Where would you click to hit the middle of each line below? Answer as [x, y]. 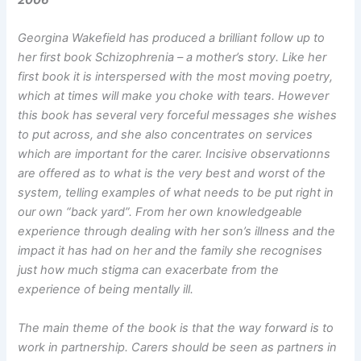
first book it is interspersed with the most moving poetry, [176, 77]
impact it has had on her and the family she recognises [170, 251]
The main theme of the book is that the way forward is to [176, 328]
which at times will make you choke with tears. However [174, 96]
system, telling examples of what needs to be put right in [176, 193]
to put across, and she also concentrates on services [166, 135]
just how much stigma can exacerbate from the [149, 270]
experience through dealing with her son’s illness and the [177, 232]
